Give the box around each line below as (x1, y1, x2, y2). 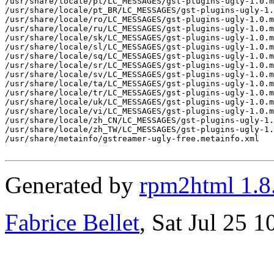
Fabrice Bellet (5, 209, 139, 235)
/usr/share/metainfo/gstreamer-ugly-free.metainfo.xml (5, 133, 259, 143)
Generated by (5, 171, 139, 198)
